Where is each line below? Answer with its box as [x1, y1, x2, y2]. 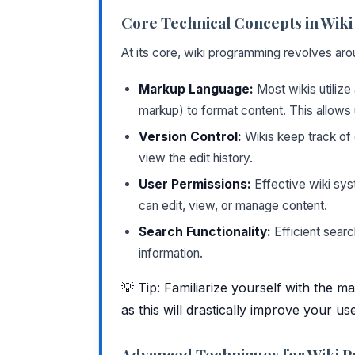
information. [139, 245, 203, 261]
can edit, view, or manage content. [139, 197, 327, 213]
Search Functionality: [139, 223, 271, 239]
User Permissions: [139, 176, 251, 192]
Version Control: [139, 128, 242, 144]
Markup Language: [139, 81, 254, 97]
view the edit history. [139, 150, 253, 166]
